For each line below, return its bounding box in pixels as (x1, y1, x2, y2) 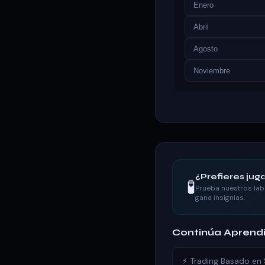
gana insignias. (195, 193, 245, 202)
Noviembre (193, 66, 230, 75)
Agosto (193, 44, 218, 53)
